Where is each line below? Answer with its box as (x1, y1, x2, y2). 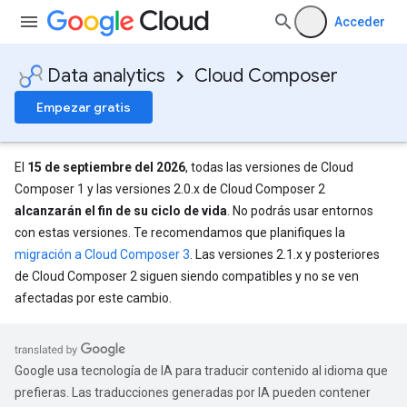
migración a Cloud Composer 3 (15, 247, 190, 262)
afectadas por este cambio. (15, 291, 172, 305)
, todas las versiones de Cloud (185, 160, 353, 174)
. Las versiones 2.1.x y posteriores (190, 247, 380, 262)
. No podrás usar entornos (227, 203, 373, 218)
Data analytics (47, 65, 165, 87)
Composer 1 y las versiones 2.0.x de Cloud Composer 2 (15, 182, 325, 196)
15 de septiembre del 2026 (27, 160, 185, 174)
